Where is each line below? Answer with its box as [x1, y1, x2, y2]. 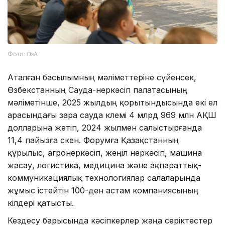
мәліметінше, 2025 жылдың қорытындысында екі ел [8, 97, 217, 108]
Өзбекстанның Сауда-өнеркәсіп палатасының [8, 85, 187, 95]
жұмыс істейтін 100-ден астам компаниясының [8, 185, 198, 196]
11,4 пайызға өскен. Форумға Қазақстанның [8, 135, 179, 146]
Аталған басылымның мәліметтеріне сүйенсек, [8, 72, 196, 83]
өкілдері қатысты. [8, 198, 74, 208]
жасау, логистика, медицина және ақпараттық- [8, 160, 201, 171]
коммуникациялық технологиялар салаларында [8, 173, 200, 183]
